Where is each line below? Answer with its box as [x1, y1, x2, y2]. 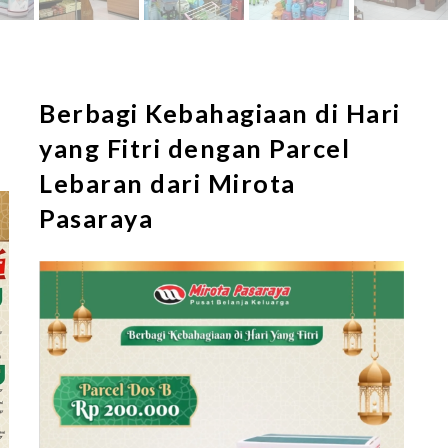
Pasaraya [39, 202, 153, 233]
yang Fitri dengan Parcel [39, 132, 350, 163]
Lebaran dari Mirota [39, 167, 296, 198]
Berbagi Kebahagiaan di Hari [39, 97, 401, 128]
